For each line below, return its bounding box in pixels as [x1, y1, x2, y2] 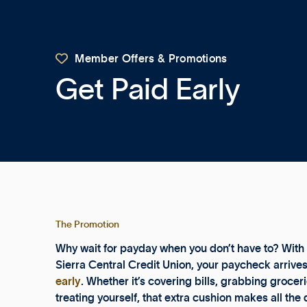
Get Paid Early [55, 75, 241, 106]
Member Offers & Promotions [75, 53, 228, 64]
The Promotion [55, 220, 119, 230]
